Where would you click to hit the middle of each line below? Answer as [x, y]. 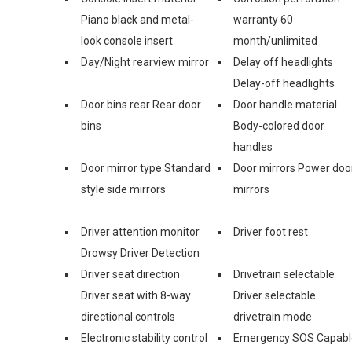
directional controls [128, 316]
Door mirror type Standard [146, 168]
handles [253, 147]
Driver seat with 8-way [136, 295]
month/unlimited [275, 40]
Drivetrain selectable [284, 274]
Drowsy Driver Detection [140, 253]
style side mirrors [123, 189]
